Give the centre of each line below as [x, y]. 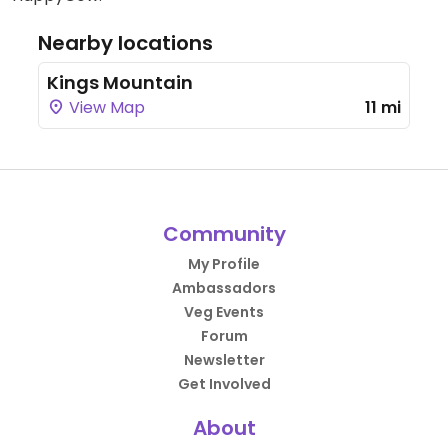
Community [224, 233]
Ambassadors [224, 287]
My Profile [224, 263]
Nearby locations [125, 42]
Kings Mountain [120, 82]
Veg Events [224, 311]
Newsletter [224, 359]
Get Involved [224, 383]
